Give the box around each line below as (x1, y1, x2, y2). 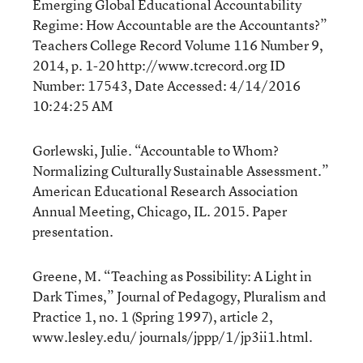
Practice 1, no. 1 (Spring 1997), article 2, (32, 307, 273, 326)
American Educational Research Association (32, 181, 298, 200)
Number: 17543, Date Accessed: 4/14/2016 (32, 76, 301, 95)
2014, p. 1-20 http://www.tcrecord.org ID (32, 56, 285, 75)
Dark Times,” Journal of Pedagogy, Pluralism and (32, 287, 327, 305)
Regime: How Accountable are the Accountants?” (32, 15, 327, 34)
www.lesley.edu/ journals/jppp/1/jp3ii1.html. (32, 327, 313, 346)
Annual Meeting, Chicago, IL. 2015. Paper (32, 202, 287, 220)
